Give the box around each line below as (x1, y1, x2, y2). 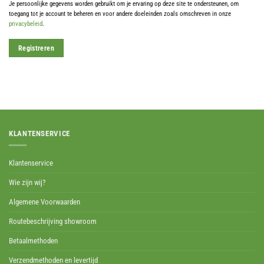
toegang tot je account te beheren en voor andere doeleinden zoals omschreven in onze (9, 10, 231, 18)
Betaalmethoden (9, 236, 58, 245)
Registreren (18, 43, 54, 52)
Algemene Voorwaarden (9, 197, 80, 206)
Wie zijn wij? (9, 177, 45, 187)
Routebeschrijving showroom (9, 216, 97, 226)
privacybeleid (9, 20, 42, 28)
